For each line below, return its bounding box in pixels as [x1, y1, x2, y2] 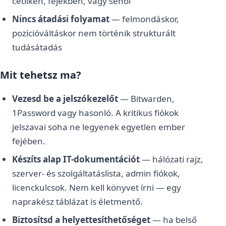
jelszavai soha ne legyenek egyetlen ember [12, 121, 185, 133]
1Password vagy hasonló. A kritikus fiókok [12, 107, 179, 119]
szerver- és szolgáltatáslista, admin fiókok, [12, 167, 180, 179]
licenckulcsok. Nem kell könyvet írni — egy [12, 182, 181, 193]
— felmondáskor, [109, 13, 179, 25]
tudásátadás [12, 41, 62, 53]
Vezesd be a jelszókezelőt [12, 93, 118, 104]
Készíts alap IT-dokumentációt [12, 153, 140, 165]
